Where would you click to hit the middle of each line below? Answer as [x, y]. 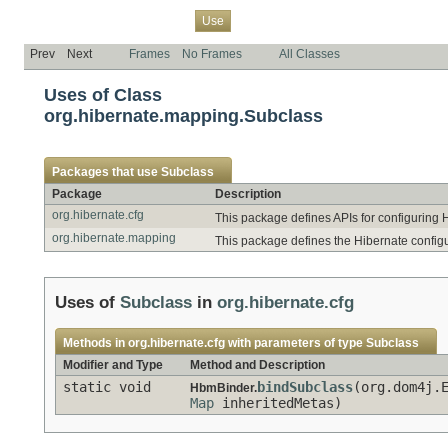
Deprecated [311, 20]
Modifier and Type [113, 364]
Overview [55, 20]
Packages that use [106, 171]
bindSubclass [305, 386]
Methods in [95, 342]
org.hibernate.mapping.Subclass [183, 115]
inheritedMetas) [278, 402]
